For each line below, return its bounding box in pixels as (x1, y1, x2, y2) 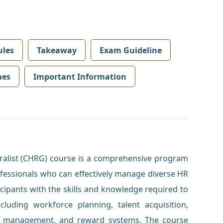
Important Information (33, 71, 126, 82)
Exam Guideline (100, 44, 162, 56)
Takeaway (37, 44, 77, 56)
